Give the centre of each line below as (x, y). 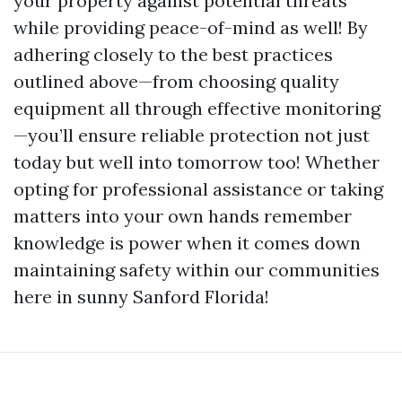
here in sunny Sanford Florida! (141, 297)
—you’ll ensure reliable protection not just (192, 135)
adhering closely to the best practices (173, 54)
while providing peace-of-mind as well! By (191, 27)
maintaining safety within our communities (197, 270)
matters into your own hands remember (183, 216)
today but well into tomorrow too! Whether (197, 162)
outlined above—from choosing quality (176, 81)
